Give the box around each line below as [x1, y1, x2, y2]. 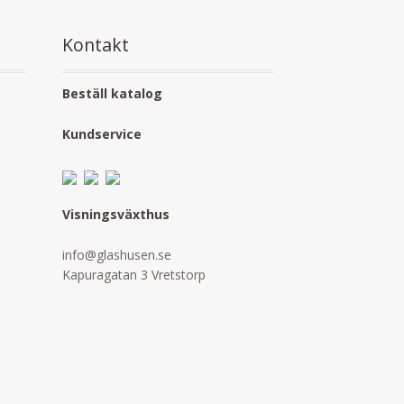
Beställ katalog [62, 85, 163, 103]
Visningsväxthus [62, 206, 170, 224]
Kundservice [62, 124, 142, 142]
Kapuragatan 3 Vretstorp [62, 265, 207, 283]
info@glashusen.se [62, 245, 172, 263]
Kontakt [62, 32, 130, 58]
